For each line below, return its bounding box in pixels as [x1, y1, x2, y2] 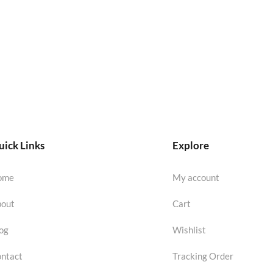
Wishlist [172, 224, 206, 235]
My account [172, 171, 219, 183]
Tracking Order [172, 250, 233, 261]
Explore [172, 138, 209, 152]
